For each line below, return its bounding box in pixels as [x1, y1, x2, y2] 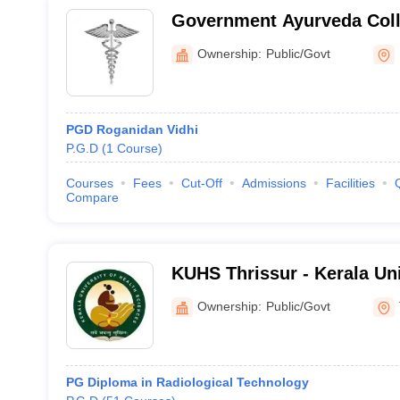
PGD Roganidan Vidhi [65, 122, 198, 137]
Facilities [325, 176, 375, 190]
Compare [65, 190, 119, 204]
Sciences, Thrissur [171, 287, 330, 306]
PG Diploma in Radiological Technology [65, 375, 309, 389]
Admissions [241, 176, 306, 190]
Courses [65, 176, 113, 190]
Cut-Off [180, 176, 222, 190]
